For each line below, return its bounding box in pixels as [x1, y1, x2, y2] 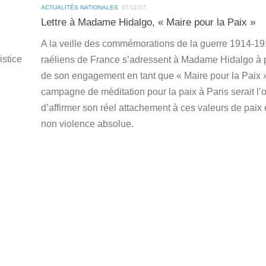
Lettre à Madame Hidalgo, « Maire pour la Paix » [41, 17, 255, 28]
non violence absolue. [41, 119, 134, 129]
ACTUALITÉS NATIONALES [41, 4, 118, 11]
